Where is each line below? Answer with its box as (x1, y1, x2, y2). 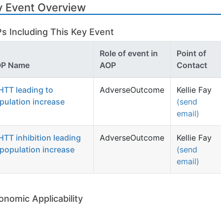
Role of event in (100, 48, 158, 58)
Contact (177, 60, 207, 70)
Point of (177, 48, 206, 58)
